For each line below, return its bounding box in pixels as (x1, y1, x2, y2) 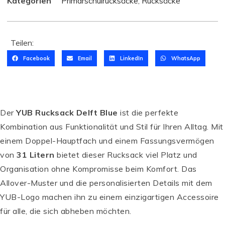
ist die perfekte (118, 107, 178, 118)
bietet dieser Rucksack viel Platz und (54, 149, 197, 160)
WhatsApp (171, 54, 200, 62)
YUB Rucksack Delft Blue (16, 107, 118, 118)
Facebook (23, 54, 50, 62)
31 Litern (17, 149, 55, 160)
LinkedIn (120, 54, 143, 62)
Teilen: (11, 38, 34, 48)
